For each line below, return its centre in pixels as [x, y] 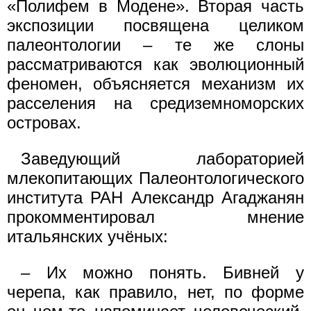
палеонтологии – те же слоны [155, 45]
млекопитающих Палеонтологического [155, 178]
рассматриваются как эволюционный [155, 64]
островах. [44, 123]
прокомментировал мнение [155, 217]
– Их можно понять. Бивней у [162, 272]
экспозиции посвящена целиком [155, 25]
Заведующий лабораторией [162, 159]
